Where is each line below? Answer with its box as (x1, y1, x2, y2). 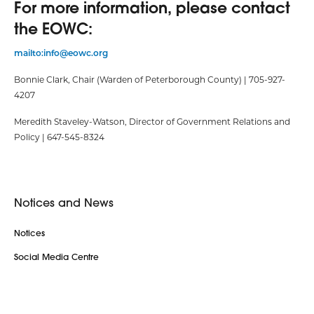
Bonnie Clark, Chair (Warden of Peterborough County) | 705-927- (14, 74, 285, 86)
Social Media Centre (14, 252, 99, 263)
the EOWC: (14, 18, 93, 39)
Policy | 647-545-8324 (14, 131, 104, 143)
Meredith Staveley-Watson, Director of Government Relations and (14, 116, 290, 128)
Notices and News (14, 196, 114, 210)
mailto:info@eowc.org (14, 47, 108, 59)
